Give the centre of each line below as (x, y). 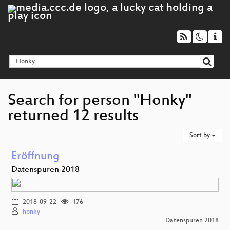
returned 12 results (73, 117)
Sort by (200, 135)
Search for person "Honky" (100, 101)
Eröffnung (35, 157)
